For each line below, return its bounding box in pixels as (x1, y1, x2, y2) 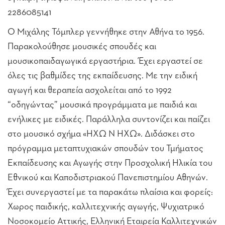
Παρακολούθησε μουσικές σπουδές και (8, 42, 156, 51)
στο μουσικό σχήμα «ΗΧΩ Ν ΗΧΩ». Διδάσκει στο (8, 129, 195, 139)
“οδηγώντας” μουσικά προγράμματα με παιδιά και (8, 100, 197, 109)
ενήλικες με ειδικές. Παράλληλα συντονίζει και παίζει (8, 115, 210, 124)
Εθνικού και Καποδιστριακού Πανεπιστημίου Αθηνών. (8, 173, 208, 182)
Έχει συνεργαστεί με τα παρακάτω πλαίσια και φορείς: (8, 187, 213, 197)
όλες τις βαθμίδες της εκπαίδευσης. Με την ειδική (8, 71, 197, 80)
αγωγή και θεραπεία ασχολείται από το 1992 (8, 85, 172, 95)
